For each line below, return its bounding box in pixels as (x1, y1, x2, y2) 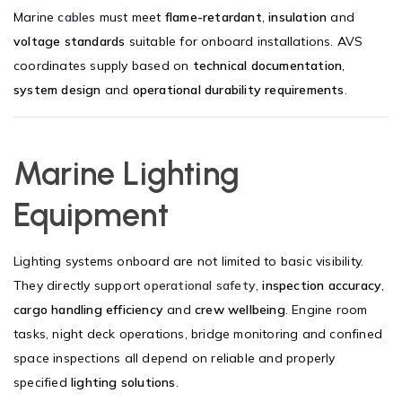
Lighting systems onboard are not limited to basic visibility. (13, 252, 364, 269)
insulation (268, 8, 328, 25)
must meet (95, 8, 165, 25)
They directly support (13, 276, 144, 293)
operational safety (144, 276, 257, 293)
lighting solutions (71, 373, 176, 390)
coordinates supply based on (13, 57, 193, 74)
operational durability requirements (132, 81, 345, 98)
